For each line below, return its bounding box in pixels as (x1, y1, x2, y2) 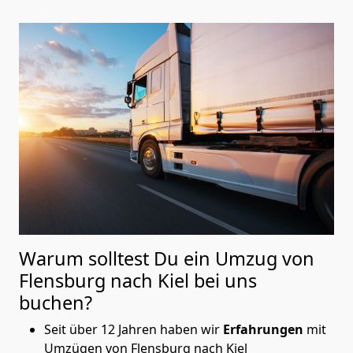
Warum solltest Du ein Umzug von (19, 245, 314, 271)
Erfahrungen (223, 320, 307, 338)
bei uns (194, 267, 257, 293)
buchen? (19, 289, 92, 315)
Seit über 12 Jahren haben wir (44, 320, 223, 338)
